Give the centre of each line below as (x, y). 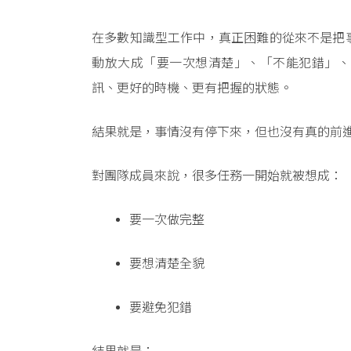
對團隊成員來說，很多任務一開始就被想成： (217, 176)
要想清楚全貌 (167, 264)
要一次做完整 (167, 220)
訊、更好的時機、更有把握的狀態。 (192, 89)
